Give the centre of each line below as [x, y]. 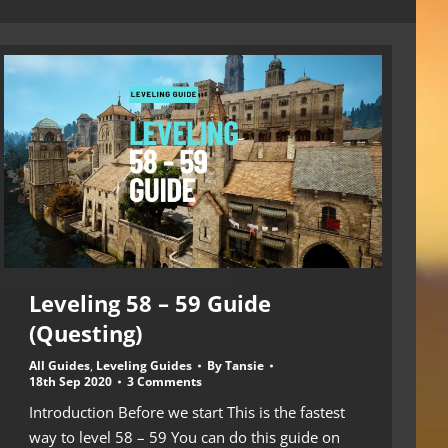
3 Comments [164, 381]
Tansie [244, 365]
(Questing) [85, 332]
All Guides [59, 365]
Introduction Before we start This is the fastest [187, 411]
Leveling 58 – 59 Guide [150, 302]
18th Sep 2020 [70, 381]
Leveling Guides [144, 365]
